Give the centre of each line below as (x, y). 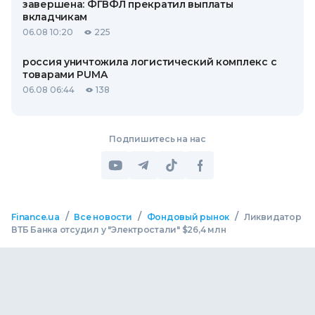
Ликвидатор (272, 217)
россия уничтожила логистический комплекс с (150, 62)
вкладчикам (55, 17)
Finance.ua (36, 217)
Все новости (103, 217)
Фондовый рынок (188, 217)
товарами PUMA (65, 75)
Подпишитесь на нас (157, 139)
